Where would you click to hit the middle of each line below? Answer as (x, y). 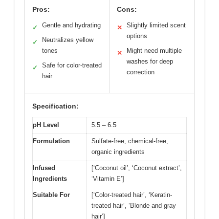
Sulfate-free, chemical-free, (130, 141)
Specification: (55, 106)
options (137, 36)
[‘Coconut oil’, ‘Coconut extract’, (137, 168)
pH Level (46, 125)
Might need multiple (154, 50)
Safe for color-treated (72, 65)
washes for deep (150, 61)
